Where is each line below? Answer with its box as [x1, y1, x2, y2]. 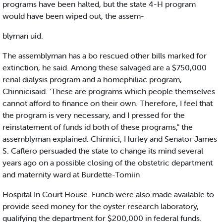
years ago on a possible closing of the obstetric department [2, 158, 213, 168]
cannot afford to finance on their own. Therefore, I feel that [2, 98, 213, 109]
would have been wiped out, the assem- [2, 11, 144, 21]
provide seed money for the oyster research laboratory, [2, 201, 199, 212]
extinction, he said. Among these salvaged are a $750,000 [2, 62, 207, 73]
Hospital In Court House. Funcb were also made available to [2, 189, 214, 200]
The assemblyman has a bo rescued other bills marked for [2, 51, 207, 61]
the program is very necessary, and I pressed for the [2, 110, 185, 120]
